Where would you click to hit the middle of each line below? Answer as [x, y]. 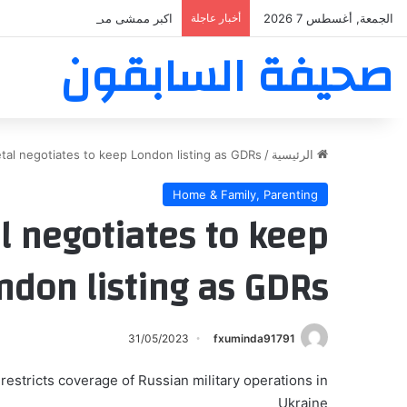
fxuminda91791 [254, 338]
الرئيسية [294, 154]
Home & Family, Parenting [245, 194]
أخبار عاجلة [216, 18]
